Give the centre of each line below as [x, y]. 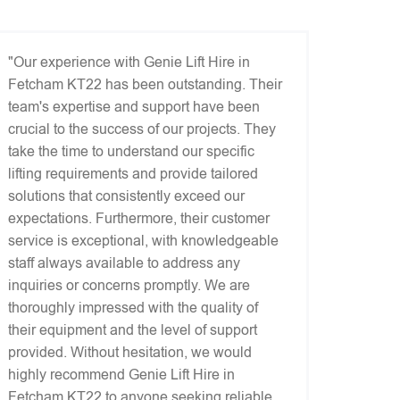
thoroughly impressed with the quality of [133, 308]
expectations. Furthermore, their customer [139, 218]
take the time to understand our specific [131, 151]
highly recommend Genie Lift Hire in [121, 375]
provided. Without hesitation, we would [130, 352]
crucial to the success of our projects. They [142, 129]
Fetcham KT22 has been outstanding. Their [145, 84]
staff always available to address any [124, 263]
